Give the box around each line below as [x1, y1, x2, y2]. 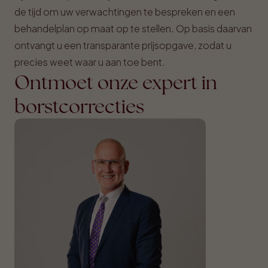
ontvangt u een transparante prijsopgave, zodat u [14, 39, 232, 51]
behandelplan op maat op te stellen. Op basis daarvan [14, 22, 252, 35]
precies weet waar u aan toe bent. [14, 56, 165, 68]
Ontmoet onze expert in [14, 70, 217, 95]
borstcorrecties [14, 94, 144, 119]
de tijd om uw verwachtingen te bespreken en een [14, 5, 235, 18]
